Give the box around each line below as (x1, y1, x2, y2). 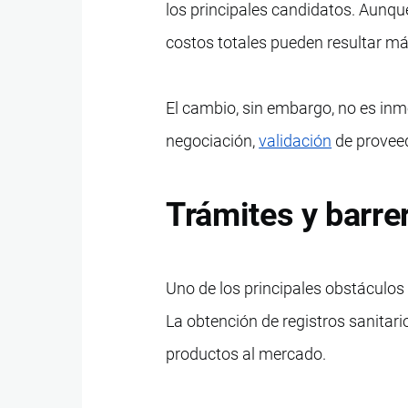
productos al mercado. (166, 343, 327, 363)
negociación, (166, 130, 260, 150)
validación (259, 130, 332, 150)
